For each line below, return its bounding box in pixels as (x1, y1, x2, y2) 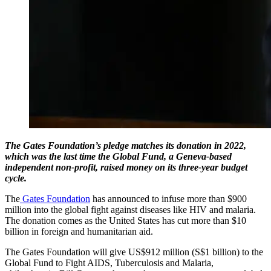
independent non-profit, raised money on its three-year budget (5, 162, 247, 172)
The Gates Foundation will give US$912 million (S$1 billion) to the (5, 246, 263, 257)
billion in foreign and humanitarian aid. (5, 226, 153, 237)
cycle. (5, 172, 27, 183)
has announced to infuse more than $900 (90, 193, 247, 204)
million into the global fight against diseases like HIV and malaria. (5, 204, 256, 215)
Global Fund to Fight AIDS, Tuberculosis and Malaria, (5, 257, 214, 268)
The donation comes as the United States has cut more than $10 (5, 215, 246, 226)
